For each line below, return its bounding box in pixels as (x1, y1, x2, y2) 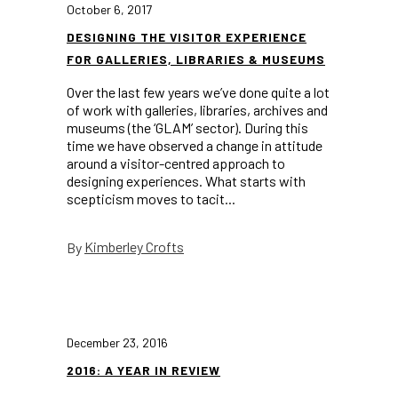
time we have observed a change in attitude (67, 137, 322, 154)
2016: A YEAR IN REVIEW (67, 362, 220, 378)
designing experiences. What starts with (67, 172, 306, 189)
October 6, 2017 (67, 2, 152, 17)
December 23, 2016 (67, 335, 168, 350)
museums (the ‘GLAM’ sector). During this (67, 119, 308, 136)
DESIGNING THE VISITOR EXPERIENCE (67, 29, 306, 44)
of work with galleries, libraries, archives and (67, 101, 328, 118)
